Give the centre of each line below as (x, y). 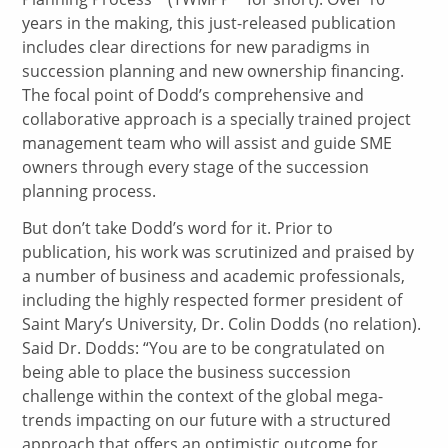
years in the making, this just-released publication (209, 23)
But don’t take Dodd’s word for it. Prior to (178, 227)
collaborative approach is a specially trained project (217, 119)
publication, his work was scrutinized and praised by (218, 251)
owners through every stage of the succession (196, 167)
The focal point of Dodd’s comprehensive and (193, 95)
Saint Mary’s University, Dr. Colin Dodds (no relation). (222, 323)
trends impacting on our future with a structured (207, 419)
